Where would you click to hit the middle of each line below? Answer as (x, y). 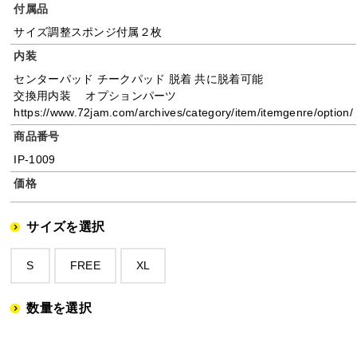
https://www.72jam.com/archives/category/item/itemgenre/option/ (183, 112)
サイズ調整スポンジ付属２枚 (88, 31)
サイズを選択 (66, 226)
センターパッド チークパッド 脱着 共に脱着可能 (139, 78)
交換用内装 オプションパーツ (95, 95)
